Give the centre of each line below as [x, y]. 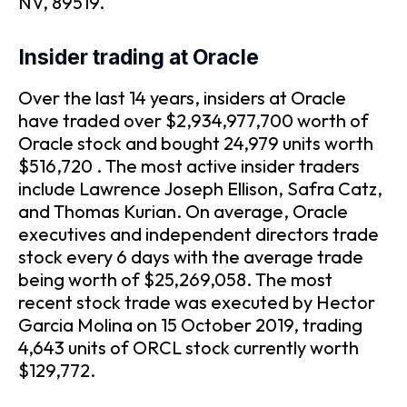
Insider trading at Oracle [139, 58]
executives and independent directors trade [199, 234]
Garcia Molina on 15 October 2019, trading [190, 325]
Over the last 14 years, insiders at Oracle [182, 98]
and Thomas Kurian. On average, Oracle [183, 212]
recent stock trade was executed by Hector [197, 303]
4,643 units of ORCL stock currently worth [189, 348]
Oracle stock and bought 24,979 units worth [196, 144]
